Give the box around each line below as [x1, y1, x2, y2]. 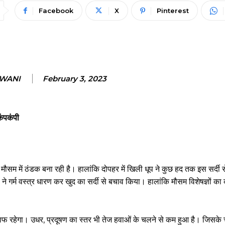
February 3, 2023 [42, 74, 106, 83]
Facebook [38, 7, 73, 15]
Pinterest [156, 7, 189, 15]
